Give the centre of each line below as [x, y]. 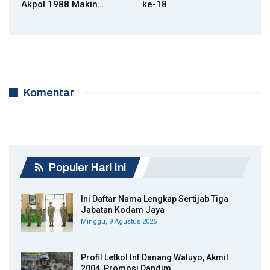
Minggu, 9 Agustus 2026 [119, 221]
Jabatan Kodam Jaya [123, 209]
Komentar [49, 93]
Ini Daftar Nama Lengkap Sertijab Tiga [155, 199]
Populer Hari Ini [86, 167]
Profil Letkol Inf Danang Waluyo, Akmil [155, 257]
